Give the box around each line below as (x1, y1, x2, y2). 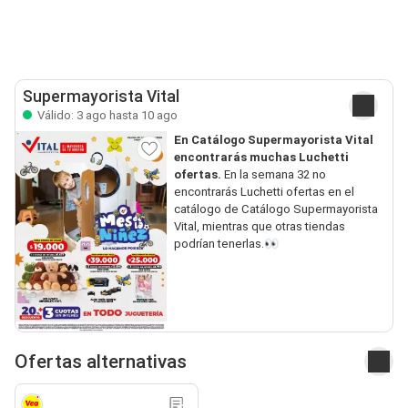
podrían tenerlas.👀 (173, 236, 279, 250)
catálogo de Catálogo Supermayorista (173, 201, 378, 216)
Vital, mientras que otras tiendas (173, 219, 345, 233)
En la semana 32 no (220, 167, 326, 181)
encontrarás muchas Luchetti (173, 149, 349, 164)
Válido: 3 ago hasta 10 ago (35, 107, 178, 122)
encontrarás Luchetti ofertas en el (173, 184, 354, 199)
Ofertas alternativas (15, 350, 187, 372)
